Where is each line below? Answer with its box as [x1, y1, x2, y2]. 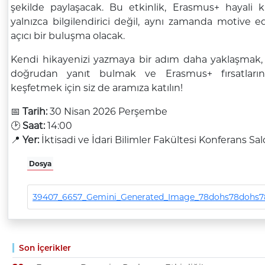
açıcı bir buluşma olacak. [10, 30, 125, 41]
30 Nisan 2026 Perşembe [47, 105, 167, 117]
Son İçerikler [18, 243, 71, 253]
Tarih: [22, 105, 47, 117]
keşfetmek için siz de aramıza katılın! [10, 82, 183, 93]
